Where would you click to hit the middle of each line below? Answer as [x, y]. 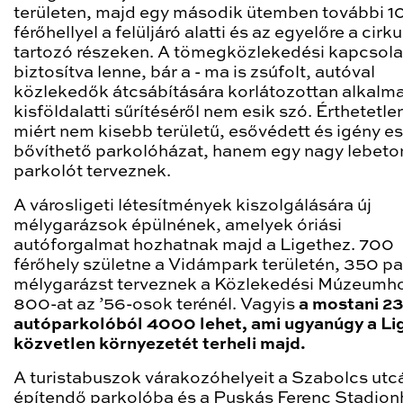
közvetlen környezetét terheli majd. [160, 344]
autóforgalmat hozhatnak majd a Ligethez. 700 [204, 245]
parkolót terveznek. [92, 171]
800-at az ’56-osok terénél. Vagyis [156, 304]
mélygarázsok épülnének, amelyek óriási [178, 225]
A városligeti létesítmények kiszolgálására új [193, 206]
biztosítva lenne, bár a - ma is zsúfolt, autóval [194, 72]
